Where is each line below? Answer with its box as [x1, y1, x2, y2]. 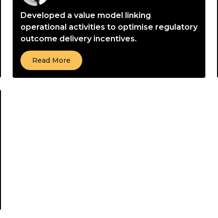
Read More [32, 56, 71, 65]
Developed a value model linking [20, 11, 151, 20]
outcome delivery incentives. [20, 34, 137, 43]
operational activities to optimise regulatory [20, 22, 198, 32]
